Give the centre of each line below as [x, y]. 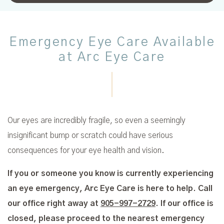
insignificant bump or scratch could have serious [90, 135]
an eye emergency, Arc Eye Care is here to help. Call [110, 188]
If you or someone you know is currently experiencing [110, 173]
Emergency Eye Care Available [112, 42]
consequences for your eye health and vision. [86, 150]
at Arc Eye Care [112, 57]
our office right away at [54, 203]
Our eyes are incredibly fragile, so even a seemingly [96, 120]
